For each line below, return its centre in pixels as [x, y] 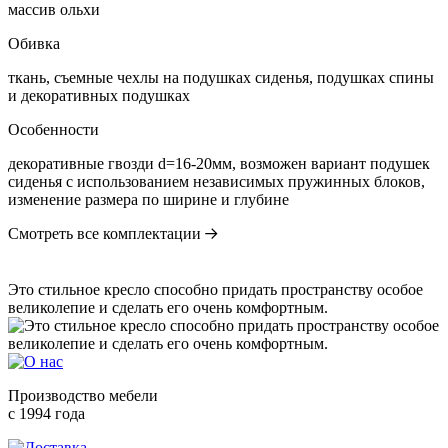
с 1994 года [46, 414]
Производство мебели [83, 396]
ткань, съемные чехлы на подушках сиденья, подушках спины [221, 78]
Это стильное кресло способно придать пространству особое [215, 290]
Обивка [34, 44]
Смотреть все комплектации [106, 234]
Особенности [53, 130]
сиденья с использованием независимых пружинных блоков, [216, 182]
